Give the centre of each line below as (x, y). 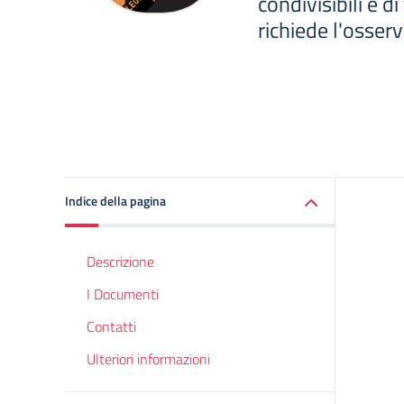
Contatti (111, 326)
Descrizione (120, 262)
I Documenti (123, 294)
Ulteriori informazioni (148, 359)
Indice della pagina (115, 201)
